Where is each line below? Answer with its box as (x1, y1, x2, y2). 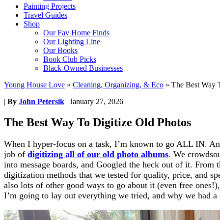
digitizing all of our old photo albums (27, 149, 168, 159)
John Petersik (19, 97, 64, 106)
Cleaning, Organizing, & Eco (73, 81, 164, 89)
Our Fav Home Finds (43, 28, 110, 37)
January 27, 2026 (70, 97, 123, 106)
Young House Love (4, 81, 65, 89)
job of (4, 149, 27, 159)
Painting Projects (24, 2, 76, 10)
